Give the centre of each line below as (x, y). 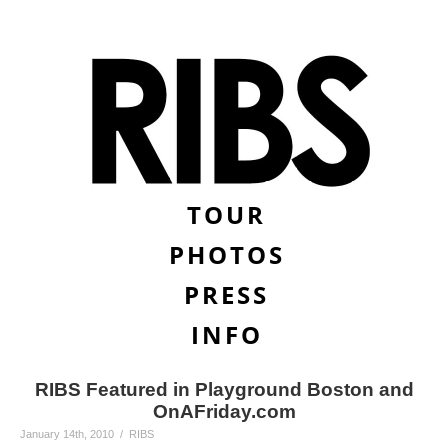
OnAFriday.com (224, 411)
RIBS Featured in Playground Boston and (224, 389)
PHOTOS (226, 254)
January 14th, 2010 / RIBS (87, 434)
